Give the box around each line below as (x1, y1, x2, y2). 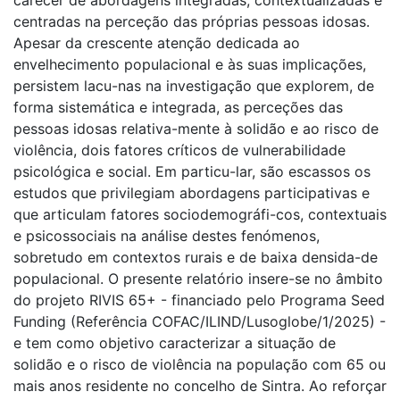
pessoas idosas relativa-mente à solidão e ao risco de (13, 119, 379, 137)
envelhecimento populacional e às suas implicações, (13, 54, 366, 73)
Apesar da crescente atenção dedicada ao (13, 33, 300, 52)
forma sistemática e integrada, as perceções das (13, 97, 343, 116)
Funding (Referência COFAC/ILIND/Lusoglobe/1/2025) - (13, 312, 386, 330)
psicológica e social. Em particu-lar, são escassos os (13, 162, 371, 180)
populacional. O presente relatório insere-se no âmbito (13, 269, 383, 287)
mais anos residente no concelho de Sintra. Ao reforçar (13, 376, 387, 395)
